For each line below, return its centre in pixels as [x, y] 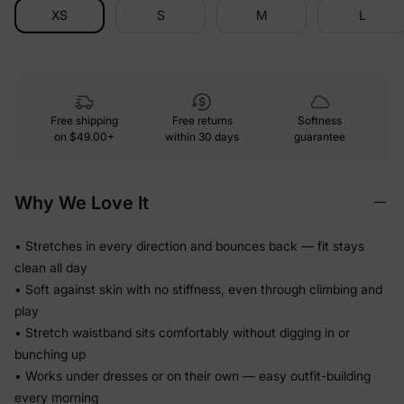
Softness [320, 120]
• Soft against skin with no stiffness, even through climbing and [198, 289]
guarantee [320, 136]
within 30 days [202, 136]
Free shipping [84, 120]
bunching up [50, 353]
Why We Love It [82, 202]
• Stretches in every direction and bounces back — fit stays [189, 245]
